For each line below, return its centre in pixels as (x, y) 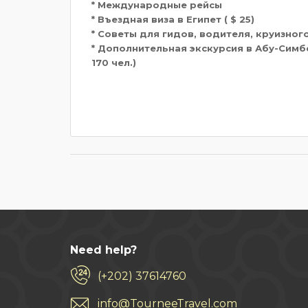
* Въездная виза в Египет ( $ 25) (173, 19)
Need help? (103, 250)
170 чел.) (114, 62)
